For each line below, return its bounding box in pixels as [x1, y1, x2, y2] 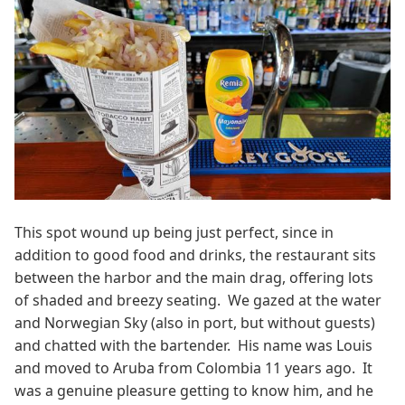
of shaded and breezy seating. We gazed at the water [14, 290, 381, 311]
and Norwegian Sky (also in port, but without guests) [14, 313, 375, 334]
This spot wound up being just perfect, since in [14, 222, 334, 243]
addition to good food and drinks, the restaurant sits [14, 245, 376, 266]
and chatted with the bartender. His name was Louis [14, 335, 372, 356]
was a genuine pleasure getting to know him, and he [14, 381, 373, 401]
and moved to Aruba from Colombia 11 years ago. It [14, 358, 372, 379]
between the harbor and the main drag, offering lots [14, 268, 373, 288]
